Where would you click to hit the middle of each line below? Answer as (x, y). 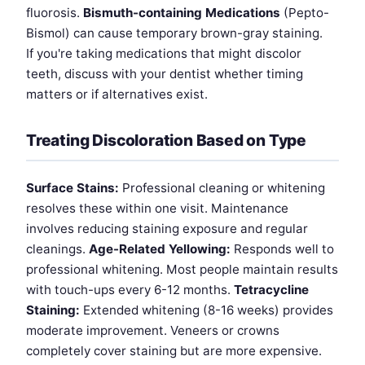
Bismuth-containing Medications (182, 13)
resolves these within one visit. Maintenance (157, 209)
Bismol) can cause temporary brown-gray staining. (174, 33)
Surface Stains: (73, 188)
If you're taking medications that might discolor (164, 54)
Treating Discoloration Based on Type (167, 141)
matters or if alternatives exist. (117, 95)
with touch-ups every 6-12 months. (130, 290)
